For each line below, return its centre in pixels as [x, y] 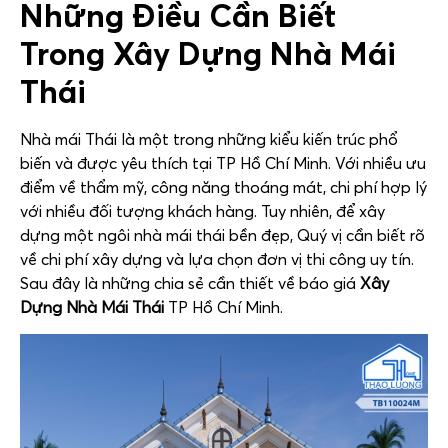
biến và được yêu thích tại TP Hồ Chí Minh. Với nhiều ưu [223, 163]
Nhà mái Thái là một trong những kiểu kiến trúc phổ [209, 139]
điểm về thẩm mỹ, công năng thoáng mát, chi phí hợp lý [223, 187]
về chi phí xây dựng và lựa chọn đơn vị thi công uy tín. [217, 259]
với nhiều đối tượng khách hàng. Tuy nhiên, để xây [202, 211]
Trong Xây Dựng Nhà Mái [208, 54]
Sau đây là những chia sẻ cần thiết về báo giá [190, 283]
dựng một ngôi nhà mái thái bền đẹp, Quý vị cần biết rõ [222, 235]
